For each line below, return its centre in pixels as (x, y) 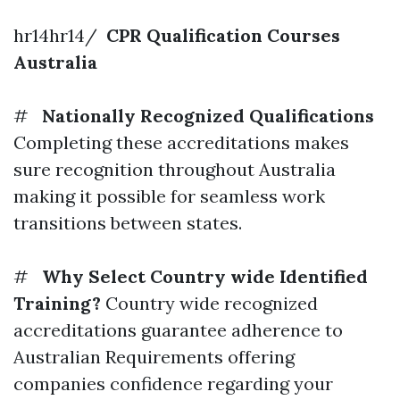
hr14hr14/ (58, 35)
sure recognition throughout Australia (175, 169)
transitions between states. (128, 223)
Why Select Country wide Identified (203, 276)
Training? (57, 303)
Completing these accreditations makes (181, 142)
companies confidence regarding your (173, 383)
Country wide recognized (209, 303)
